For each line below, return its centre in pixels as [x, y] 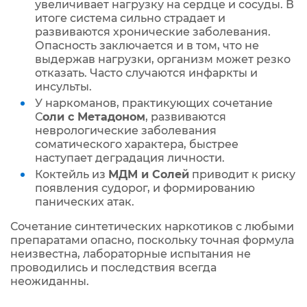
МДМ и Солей [149, 174]
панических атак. [86, 202]
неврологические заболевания [126, 131]
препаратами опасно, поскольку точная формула [152, 240]
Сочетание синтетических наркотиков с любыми [152, 226]
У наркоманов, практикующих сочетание [154, 103]
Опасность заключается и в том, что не [147, 46]
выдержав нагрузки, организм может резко [163, 59]
